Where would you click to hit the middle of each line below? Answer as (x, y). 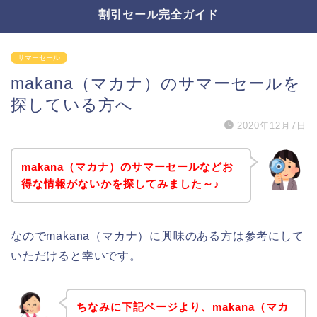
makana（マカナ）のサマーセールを (156, 83)
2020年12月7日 (272, 126)
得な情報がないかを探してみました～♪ (120, 183)
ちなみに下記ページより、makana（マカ (182, 307)
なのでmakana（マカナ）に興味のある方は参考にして (157, 236)
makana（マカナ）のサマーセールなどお (127, 166)
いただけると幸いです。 (76, 255)
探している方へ (72, 105)
